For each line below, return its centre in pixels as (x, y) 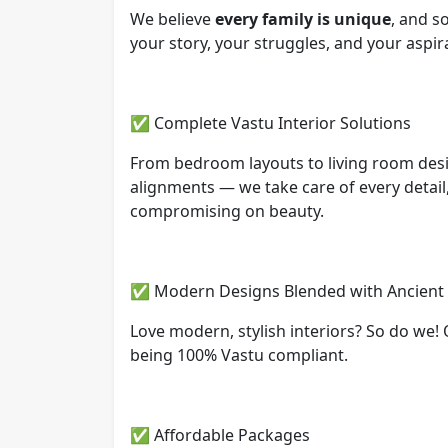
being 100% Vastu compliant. (239, 354)
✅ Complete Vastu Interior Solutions (270, 122)
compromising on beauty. (227, 210)
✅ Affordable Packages (220, 434)
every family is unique (303, 18)
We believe (172, 18)
